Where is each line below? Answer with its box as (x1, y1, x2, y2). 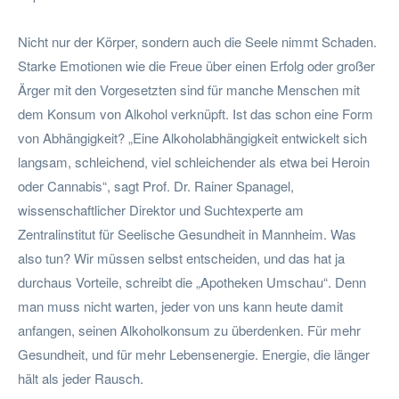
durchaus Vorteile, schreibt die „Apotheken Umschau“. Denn (18, 272, 366, 291)
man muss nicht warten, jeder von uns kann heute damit (18, 296, 343, 315)
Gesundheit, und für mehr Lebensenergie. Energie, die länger (18, 344, 370, 363)
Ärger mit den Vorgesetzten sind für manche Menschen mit (18, 79, 360, 99)
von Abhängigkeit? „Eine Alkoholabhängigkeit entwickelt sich (18, 127, 367, 147)
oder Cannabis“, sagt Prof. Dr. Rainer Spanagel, (18, 175, 294, 195)
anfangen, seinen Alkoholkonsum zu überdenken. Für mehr (18, 320, 361, 339)
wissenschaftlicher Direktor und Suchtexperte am (18, 199, 304, 219)
